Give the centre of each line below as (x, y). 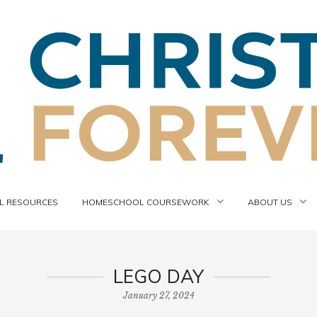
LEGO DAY (158, 276)
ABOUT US (270, 202)
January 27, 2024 (158, 295)
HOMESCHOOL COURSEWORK (146, 202)
